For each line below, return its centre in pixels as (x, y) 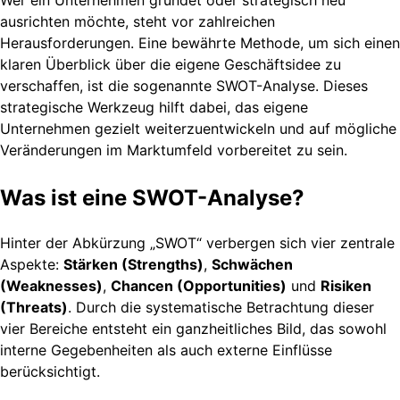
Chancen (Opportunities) (199, 285)
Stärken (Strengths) (133, 264)
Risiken (346, 285)
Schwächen (252, 264)
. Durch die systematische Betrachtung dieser (221, 307)
